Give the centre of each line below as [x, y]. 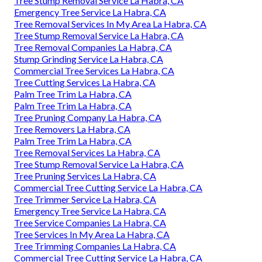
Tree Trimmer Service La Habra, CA [85, 199]
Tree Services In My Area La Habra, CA [92, 235]
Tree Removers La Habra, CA [72, 129]
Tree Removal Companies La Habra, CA [93, 47]
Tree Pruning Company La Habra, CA [88, 118]
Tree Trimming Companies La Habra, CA [95, 246]
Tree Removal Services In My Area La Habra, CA [110, 24]
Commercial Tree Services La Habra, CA [94, 71]
